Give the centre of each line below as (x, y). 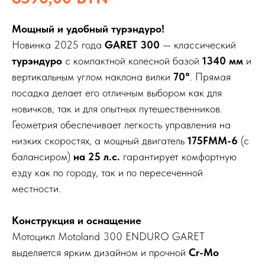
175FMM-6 (213, 141)
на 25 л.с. (97, 157)
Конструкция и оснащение (77, 221)
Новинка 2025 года (58, 45)
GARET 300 (132, 45)
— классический (198, 45)
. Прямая (210, 77)
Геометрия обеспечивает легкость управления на (121, 125)
